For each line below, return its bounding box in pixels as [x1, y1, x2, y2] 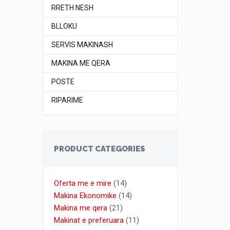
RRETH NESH [51, 4, 93, 12]
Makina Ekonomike [53, 191, 117, 200]
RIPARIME [51, 96, 83, 104]
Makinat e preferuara [53, 216, 124, 225]
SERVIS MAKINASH [51, 41, 113, 49]
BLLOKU [51, 22, 77, 30]
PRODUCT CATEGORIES [53, 144, 145, 154]
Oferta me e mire [53, 179, 111, 188]
